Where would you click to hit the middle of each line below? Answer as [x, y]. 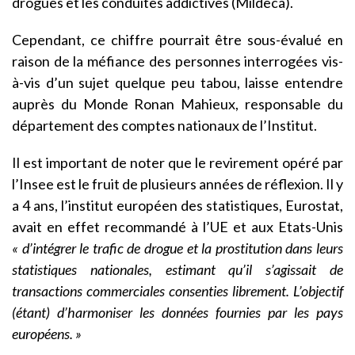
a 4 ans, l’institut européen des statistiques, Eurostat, [177, 206]
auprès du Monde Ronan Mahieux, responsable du [177, 104]
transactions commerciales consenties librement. [153, 291]
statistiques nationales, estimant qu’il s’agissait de [177, 270]
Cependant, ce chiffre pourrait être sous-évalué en [177, 40]
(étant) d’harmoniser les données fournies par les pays [177, 313]
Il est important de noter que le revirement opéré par [177, 163]
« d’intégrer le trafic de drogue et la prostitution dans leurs [177, 248]
